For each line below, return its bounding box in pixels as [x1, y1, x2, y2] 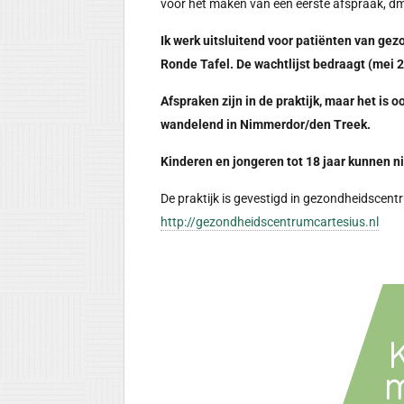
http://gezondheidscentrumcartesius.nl [161, 214, 379, 229]
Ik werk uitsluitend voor [161, 32, 296, 48]
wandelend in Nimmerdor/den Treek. [161, 116, 371, 132]
